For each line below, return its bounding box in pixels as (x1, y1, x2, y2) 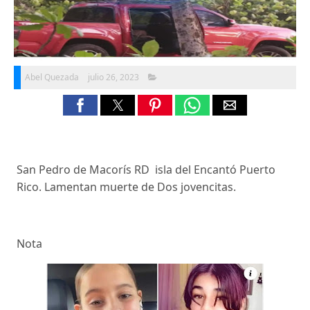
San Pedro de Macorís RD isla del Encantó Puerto (17, 162, 275, 178)
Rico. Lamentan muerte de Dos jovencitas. (17, 179, 236, 195)
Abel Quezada (25, 71, 79, 84)
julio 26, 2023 (88, 71, 139, 84)
